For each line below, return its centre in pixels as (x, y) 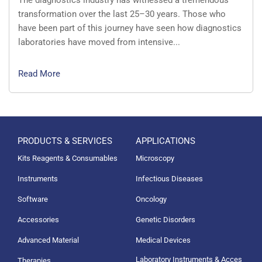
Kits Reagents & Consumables (68, 158)
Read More (39, 73)
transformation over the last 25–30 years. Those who (122, 14)
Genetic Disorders (165, 219)
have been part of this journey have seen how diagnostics (130, 28)
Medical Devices (163, 240)
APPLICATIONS (165, 141)
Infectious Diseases (169, 178)
